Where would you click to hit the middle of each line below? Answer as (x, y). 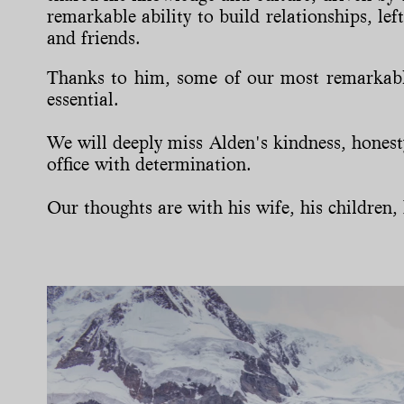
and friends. (94, 38)
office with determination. (149, 164)
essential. (83, 99)
